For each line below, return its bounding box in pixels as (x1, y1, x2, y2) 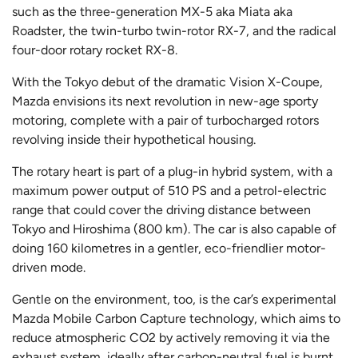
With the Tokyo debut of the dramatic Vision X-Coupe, (12, 74, 323, 90)
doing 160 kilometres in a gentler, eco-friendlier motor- (12, 241, 326, 257)
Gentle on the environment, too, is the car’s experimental (12, 292, 336, 308)
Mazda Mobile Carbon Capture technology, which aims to (12, 311, 340, 327)
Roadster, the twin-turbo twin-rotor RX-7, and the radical (12, 23, 336, 39)
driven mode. (12, 260, 89, 276)
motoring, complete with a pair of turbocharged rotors (12, 113, 319, 129)
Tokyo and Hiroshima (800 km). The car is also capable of (12, 221, 336, 237)
